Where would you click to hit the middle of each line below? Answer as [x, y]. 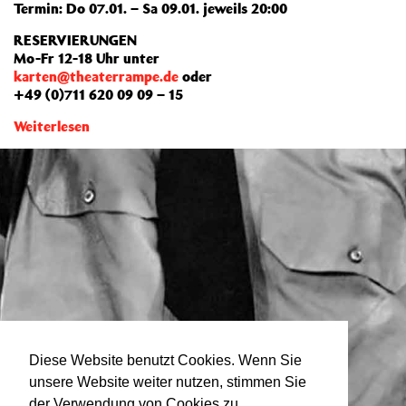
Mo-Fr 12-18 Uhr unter [87, 58]
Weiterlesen [52, 126]
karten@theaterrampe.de [96, 76]
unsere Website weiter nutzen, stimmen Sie [168, 382]
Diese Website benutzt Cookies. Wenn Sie [165, 361]
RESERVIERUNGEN [75, 40]
